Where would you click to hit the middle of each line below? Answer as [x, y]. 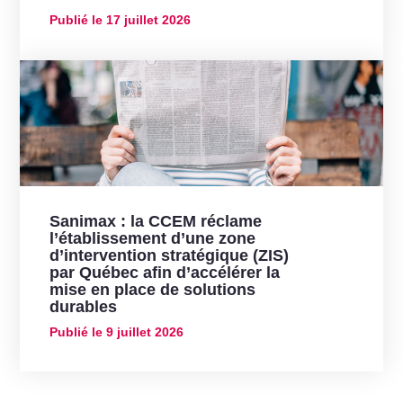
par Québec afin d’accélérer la [164, 272]
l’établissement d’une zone [152, 238]
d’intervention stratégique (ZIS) [169, 255]
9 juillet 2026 [143, 331]
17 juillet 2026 [146, 20]
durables [83, 306]
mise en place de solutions [152, 289]
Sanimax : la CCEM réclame [155, 221]
